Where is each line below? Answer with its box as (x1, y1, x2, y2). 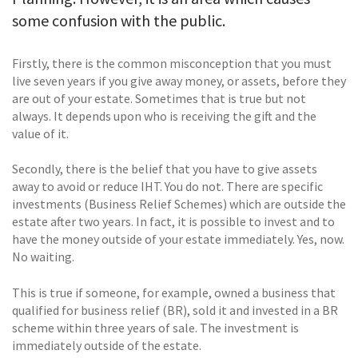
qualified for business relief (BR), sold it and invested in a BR (12, 301, 338, 318)
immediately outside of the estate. (12, 336, 201, 353)
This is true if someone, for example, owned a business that (12, 284, 336, 300)
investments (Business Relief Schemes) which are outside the (12, 196, 346, 213)
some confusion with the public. (12, 10, 225, 30)
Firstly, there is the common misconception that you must (12, 54, 332, 71)
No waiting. (12, 249, 74, 265)
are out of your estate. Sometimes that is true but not (12, 89, 306, 106)
